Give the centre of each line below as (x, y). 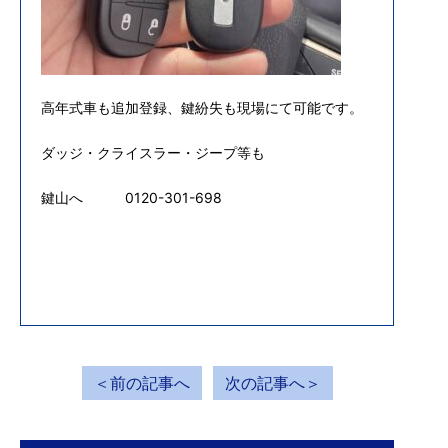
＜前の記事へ (141, 383)
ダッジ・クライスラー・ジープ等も (153, 152)
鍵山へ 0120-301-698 (131, 197)
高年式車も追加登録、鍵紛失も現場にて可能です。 (202, 107)
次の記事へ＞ (272, 383)
